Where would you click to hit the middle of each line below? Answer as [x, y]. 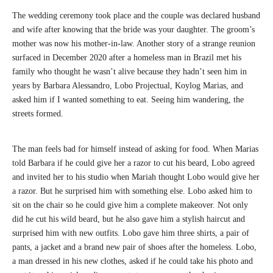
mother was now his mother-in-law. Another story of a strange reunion [134, 44]
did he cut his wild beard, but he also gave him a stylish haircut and [129, 219]
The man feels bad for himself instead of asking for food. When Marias [135, 149]
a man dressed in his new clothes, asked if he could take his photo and [133, 261]
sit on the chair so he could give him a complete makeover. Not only [130, 205]
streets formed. [38, 114]
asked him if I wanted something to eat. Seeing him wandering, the [128, 100]
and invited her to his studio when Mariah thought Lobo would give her [136, 177]
